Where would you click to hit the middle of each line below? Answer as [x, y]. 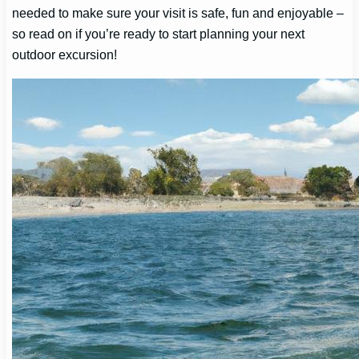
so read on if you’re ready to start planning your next [159, 34]
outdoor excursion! [65, 55]
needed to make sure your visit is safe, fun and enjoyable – [178, 13]
